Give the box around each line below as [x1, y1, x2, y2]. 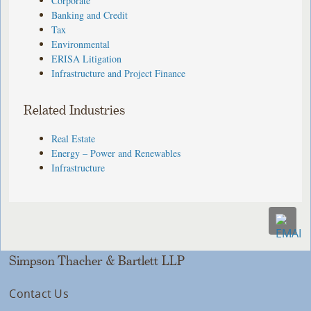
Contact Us [9, 285, 69, 301]
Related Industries [24, 103, 126, 118]
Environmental [51, 37, 110, 51]
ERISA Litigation [51, 51, 122, 65]
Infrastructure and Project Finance [51, 66, 186, 80]
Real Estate [51, 131, 96, 145]
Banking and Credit [51, 8, 128, 22]
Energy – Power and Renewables [51, 146, 181, 160]
